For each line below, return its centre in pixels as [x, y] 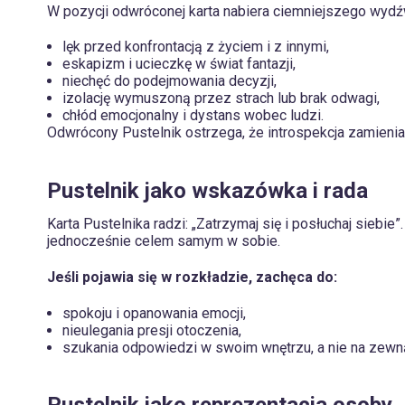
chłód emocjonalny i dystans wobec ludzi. [193, 116]
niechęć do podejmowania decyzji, [170, 81]
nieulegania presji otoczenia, [152, 330]
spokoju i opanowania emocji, [154, 313]
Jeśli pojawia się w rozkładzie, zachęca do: [192, 277]
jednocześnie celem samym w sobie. [164, 240]
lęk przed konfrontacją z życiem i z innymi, [196, 47]
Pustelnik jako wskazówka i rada [207, 191]
